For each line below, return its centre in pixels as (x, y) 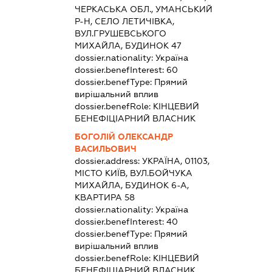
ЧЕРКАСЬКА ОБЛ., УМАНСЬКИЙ (144, 9)
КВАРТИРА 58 (105, 198)
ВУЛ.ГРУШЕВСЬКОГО (121, 34)
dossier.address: (109, 161)
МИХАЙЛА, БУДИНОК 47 (128, 46)
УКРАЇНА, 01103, (176, 161)
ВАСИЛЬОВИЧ (106, 149)
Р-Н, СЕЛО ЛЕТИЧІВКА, (125, 22)
